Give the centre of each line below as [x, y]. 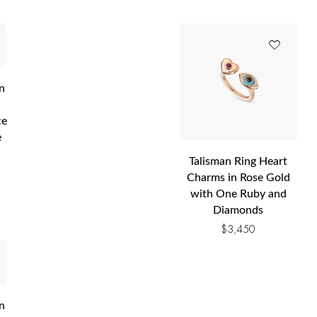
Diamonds [238, 211]
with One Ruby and [238, 194]
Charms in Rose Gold [238, 178]
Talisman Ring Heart [238, 162]
